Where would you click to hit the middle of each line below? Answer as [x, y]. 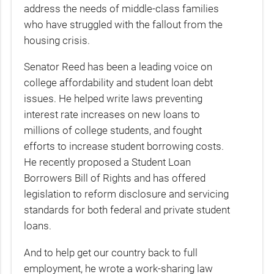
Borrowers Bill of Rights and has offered [115, 178]
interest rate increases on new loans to [112, 115]
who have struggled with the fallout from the [124, 24]
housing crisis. [57, 40]
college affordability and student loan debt [119, 83]
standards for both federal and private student [127, 210]
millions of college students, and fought [113, 131]
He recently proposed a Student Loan [108, 162]
